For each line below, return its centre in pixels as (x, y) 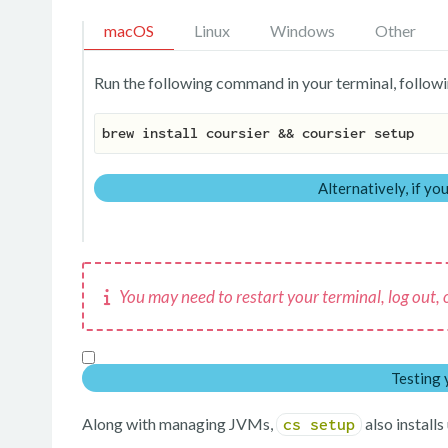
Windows (302, 31)
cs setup (319, 425)
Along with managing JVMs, (179, 424)
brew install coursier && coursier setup (258, 133)
